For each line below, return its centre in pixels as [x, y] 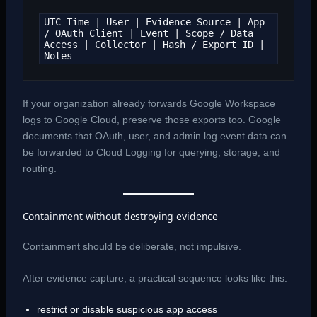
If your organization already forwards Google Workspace [149, 104]
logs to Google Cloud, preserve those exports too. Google [151, 120]
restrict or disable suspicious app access [127, 310]
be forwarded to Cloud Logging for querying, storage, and [151, 152]
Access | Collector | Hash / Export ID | [154, 44]
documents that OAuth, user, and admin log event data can [154, 136]
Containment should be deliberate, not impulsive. [132, 246]
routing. [39, 169]
